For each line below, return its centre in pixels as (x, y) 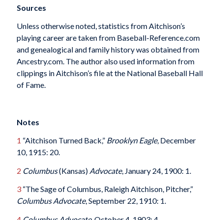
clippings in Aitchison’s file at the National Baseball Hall (110, 73)
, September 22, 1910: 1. (125, 201)
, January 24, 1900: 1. (156, 170)
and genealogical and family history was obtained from (108, 50)
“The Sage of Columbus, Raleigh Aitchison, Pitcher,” (107, 189)
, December (176, 140)
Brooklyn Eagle (132, 140)
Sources (31, 7)
